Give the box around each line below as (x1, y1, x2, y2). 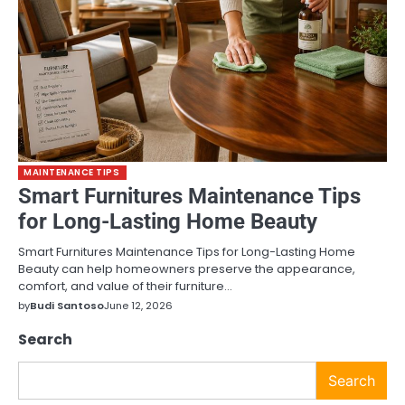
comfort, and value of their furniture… (18, 278, 232, 295)
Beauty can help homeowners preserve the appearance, (18, 260, 355, 278)
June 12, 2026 (104, 298, 173, 313)
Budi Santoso (30, 298, 104, 313)
